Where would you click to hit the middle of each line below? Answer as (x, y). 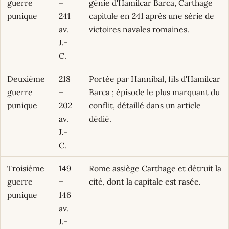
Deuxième (26, 78)
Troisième (26, 168)
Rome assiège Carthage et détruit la (155, 168)
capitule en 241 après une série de (151, 16)
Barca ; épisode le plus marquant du (154, 92)
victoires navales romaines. (139, 29)
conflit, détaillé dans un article (145, 105)
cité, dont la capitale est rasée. (145, 181)
